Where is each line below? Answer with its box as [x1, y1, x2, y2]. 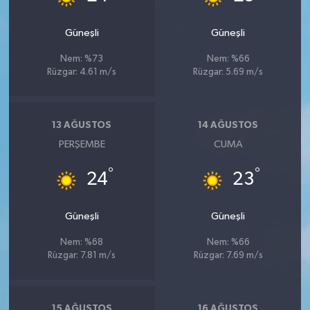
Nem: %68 [60, 237, 104, 247]
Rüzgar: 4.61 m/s [47, 67, 117, 77]
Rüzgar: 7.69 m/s [193, 250, 263, 260]
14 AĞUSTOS [198, 120, 259, 130]
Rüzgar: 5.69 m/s [193, 67, 264, 77]
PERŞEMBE [58, 138, 105, 149]
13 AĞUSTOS [52, 120, 112, 130]
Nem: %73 [60, 54, 104, 64]
